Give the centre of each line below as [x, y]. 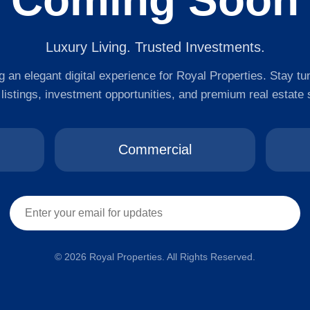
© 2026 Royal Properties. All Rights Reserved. [155, 257]
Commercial [155, 149]
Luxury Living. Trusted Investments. [155, 47]
